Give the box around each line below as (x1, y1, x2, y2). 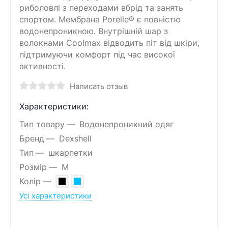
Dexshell (59, 133, 92, 144)
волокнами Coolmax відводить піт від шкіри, (19, 38, 199, 48)
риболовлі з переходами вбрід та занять (19, 3, 183, 13)
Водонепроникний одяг (79, 119, 174, 129)
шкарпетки (48, 148, 93, 158)
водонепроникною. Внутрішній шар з (19, 26, 168, 36)
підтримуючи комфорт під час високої (19, 49, 175, 60)
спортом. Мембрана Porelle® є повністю (19, 14, 181, 24)
